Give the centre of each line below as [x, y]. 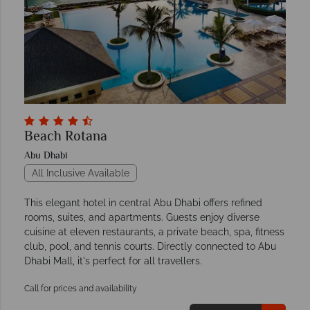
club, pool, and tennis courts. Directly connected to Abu [150, 247]
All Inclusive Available [81, 173]
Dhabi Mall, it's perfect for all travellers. [113, 261]
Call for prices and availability [81, 289]
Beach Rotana [66, 138]
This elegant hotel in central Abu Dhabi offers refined [143, 203]
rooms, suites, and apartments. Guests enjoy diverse [142, 218]
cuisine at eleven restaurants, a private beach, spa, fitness [154, 232]
